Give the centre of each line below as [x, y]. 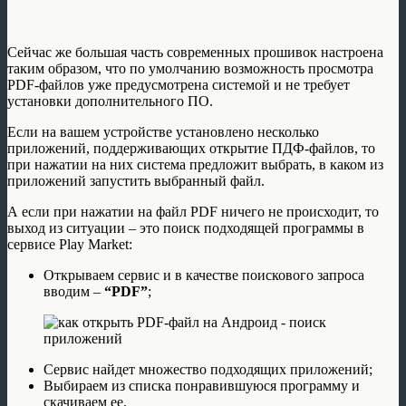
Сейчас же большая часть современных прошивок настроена [195, 53]
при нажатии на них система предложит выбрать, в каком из [195, 165]
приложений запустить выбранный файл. [136, 181]
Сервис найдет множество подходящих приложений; [208, 370]
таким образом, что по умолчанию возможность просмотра [190, 69]
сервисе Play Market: [70, 245]
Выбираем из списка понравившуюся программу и [202, 386]
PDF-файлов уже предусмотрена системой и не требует [179, 85]
